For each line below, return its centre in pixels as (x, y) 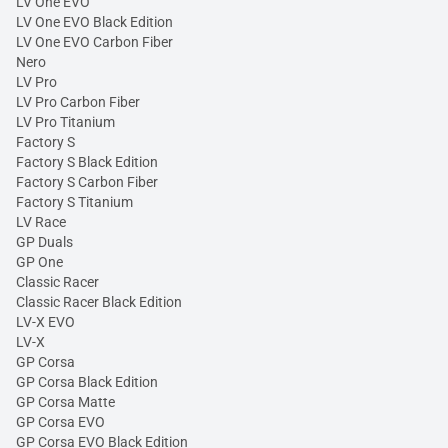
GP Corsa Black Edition (87, 382)
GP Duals (44, 242)
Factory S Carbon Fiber (87, 182)
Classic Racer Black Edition (99, 302)
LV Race (41, 222)
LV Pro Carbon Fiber (78, 102)
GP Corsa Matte (65, 402)
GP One (39, 262)
